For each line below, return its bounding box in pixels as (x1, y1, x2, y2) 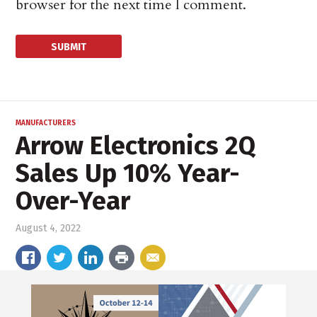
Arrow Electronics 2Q (16, 130, 256, 162)
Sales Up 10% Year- (16, 158, 241, 190)
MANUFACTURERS (16, 119, 76, 128)
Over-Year (16, 185, 131, 217)
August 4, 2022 (16, 222, 81, 235)
